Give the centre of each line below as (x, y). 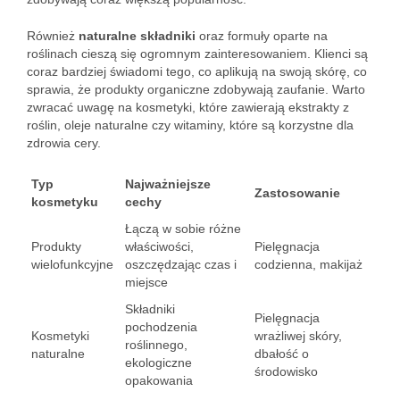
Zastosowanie (297, 193)
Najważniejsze (168, 184)
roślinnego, (156, 345)
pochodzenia (161, 327)
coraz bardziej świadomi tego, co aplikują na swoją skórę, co (197, 71)
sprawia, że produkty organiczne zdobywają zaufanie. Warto (196, 89)
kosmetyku (65, 202)
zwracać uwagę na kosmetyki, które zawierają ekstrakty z (188, 107)
